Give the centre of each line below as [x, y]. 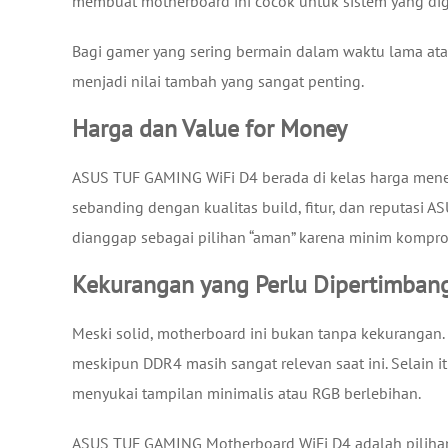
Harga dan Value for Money [209, 128]
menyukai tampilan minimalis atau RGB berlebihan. [246, 392]
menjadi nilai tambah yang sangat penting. [218, 80]
